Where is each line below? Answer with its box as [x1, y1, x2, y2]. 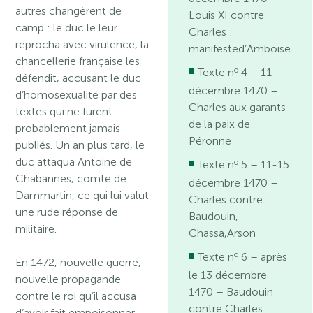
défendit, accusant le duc [15, 71, 142, 85]
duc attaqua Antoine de [15, 155, 133, 168]
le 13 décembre [189, 268, 268, 282]
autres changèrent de [15, 4, 122, 17]
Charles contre [189, 193, 263, 206]
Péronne [189, 134, 232, 147]
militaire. [15, 222, 57, 235]
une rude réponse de [15, 205, 119, 219]
